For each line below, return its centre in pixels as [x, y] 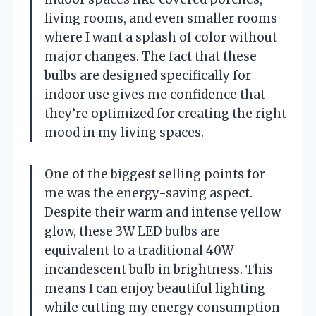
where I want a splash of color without [161, 37]
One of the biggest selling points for [155, 174]
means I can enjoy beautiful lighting [155, 288]
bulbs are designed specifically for [148, 75]
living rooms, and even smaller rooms [161, 18]
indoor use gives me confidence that [155, 94]
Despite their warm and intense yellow [163, 212]
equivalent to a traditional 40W [139, 250]
